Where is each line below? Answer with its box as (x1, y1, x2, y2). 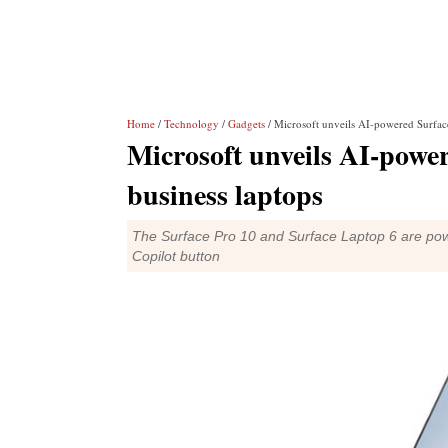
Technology (164, 116, 219, 131)
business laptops (127, 174, 323, 215)
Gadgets (228, 116, 265, 131)
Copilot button (132, 248, 220, 264)
